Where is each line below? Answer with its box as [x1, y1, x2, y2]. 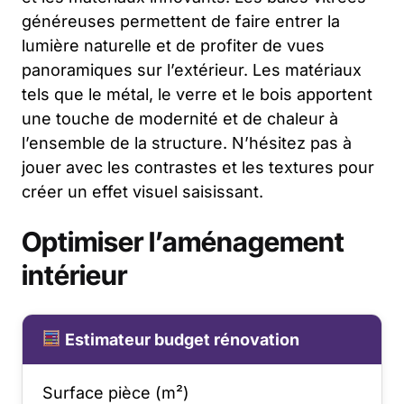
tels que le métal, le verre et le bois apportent [22, 84, 372, 104]
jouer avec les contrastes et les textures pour [22, 157, 374, 177]
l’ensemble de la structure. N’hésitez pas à [22, 133, 352, 152]
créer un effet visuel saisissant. [22, 181, 263, 201]
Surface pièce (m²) [42, 382, 189, 402]
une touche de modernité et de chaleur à [22, 108, 338, 128]
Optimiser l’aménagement [22, 225, 344, 258]
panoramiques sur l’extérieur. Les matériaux [22, 60, 362, 79]
